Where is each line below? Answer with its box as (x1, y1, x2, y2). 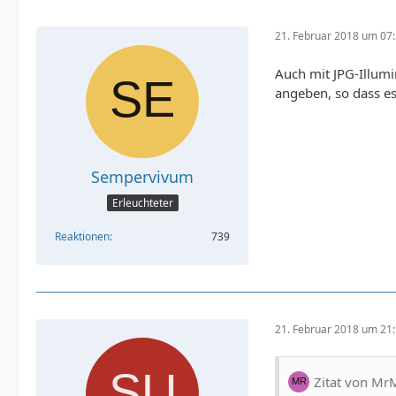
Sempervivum (91, 165, 194, 187)
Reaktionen (55, 229, 110, 245)
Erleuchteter (111, 195, 173, 211)
